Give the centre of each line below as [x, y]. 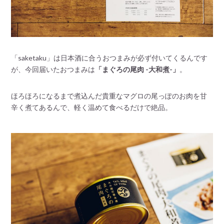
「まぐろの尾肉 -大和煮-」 [137, 69]
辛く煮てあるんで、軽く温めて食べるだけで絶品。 [92, 107]
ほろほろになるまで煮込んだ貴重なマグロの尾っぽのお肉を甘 [109, 96]
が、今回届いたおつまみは [53, 69]
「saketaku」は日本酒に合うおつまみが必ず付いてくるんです [109, 58]
